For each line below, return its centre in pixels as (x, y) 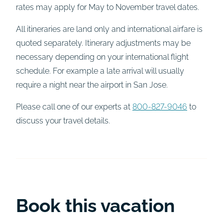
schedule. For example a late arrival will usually (100, 71)
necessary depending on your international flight (102, 57)
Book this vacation (95, 206)
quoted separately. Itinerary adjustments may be (103, 43)
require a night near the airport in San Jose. (92, 85)
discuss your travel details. (63, 121)
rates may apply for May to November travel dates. (108, 7)
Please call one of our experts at (74, 107)
